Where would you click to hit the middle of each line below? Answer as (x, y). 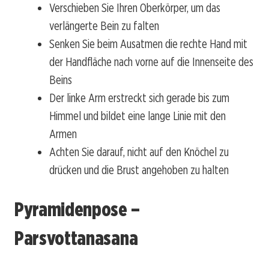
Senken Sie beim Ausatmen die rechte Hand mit (148, 44)
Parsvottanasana (76, 238)
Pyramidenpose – (77, 209)
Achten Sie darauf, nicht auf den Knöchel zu (139, 152)
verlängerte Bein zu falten (104, 26)
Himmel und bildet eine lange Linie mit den (138, 116)
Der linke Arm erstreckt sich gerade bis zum (139, 98)
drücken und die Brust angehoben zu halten (139, 170)
